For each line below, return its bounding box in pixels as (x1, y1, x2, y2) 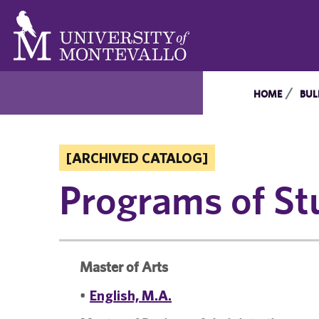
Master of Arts (80, 258, 168, 275)
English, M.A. (90, 287, 172, 303)
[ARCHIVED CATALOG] (66, 150, 208, 166)
